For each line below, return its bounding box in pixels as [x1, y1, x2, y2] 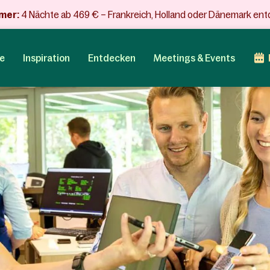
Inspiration [22, 52, 70, 63]
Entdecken [87, 52, 136, 63]
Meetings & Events [153, 52, 235, 63]
